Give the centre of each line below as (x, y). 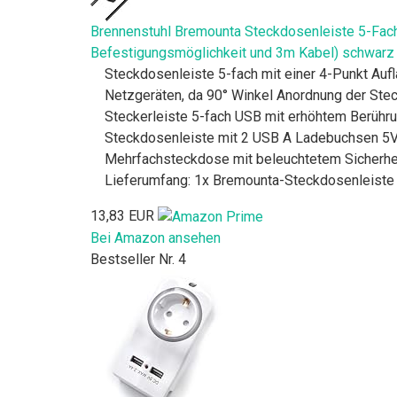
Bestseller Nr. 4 (138, 260)
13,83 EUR (122, 216)
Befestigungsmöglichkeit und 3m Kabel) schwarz (242, 53)
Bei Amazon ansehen (156, 238)
